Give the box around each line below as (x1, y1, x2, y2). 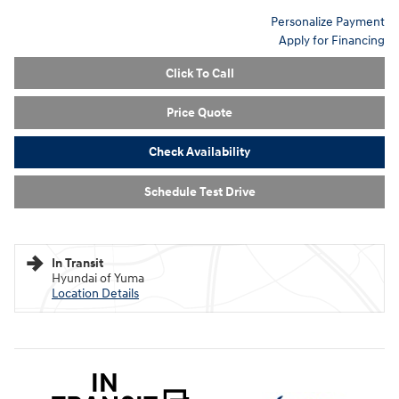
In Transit (52, 255, 103, 271)
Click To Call (165, 65, 234, 81)
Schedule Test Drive (143, 183, 256, 199)
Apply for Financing (279, 32, 385, 48)
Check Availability (149, 144, 250, 160)
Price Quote (167, 104, 232, 120)
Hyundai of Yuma (52, 270, 144, 286)
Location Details (52, 285, 139, 301)
